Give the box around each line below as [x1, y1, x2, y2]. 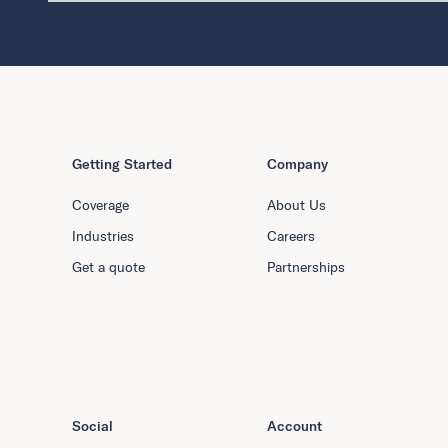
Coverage [72, 196, 129, 215]
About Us [266, 196, 326, 215]
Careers [266, 227, 315, 246]
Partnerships [266, 258, 345, 277]
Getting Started [72, 155, 172, 174]
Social [72, 417, 113, 436]
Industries [72, 227, 134, 246]
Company [266, 155, 328, 174]
